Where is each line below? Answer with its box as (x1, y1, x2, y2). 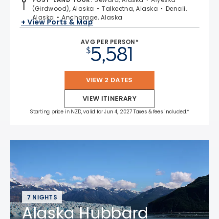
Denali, (165, 4, 187, 13)
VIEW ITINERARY (82, 93, 137, 103)
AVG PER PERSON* (81, 37, 138, 46)
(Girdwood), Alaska (32, 4, 94, 13)
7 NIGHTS (27, 193, 57, 201)
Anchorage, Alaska (62, 13, 123, 22)
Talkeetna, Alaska (102, 4, 158, 13)
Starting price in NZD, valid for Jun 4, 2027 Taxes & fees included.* (29, 108, 190, 115)
